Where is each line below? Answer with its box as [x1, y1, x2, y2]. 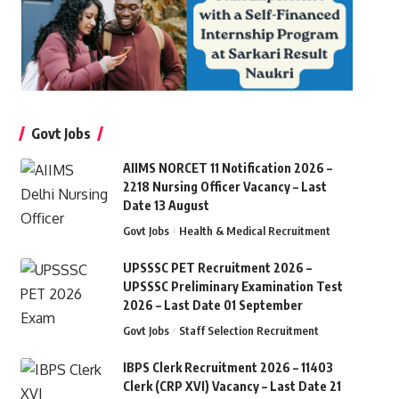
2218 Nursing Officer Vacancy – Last [122, 179, 327, 195]
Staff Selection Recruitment [179, 323, 320, 338]
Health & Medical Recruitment [179, 224, 331, 239]
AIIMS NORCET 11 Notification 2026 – [122, 160, 332, 176]
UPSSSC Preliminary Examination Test [122, 279, 343, 295]
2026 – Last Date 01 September [122, 297, 303, 313]
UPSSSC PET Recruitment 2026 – [122, 260, 312, 276]
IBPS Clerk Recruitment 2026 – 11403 [122, 360, 333, 376]
